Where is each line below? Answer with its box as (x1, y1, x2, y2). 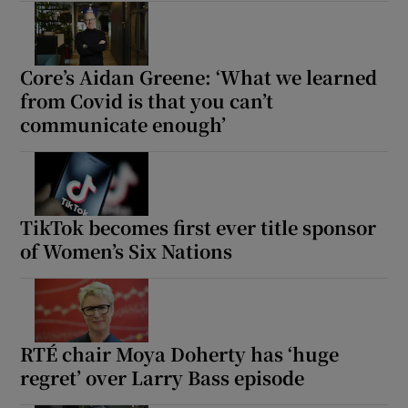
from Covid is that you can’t (20, 87, 274, 114)
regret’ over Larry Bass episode (20, 363, 305, 391)
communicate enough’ (20, 110, 227, 138)
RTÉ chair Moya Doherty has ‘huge (20, 340, 340, 367)
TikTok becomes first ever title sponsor (20, 213, 377, 240)
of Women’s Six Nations (20, 237, 233, 264)
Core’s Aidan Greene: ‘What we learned (20, 63, 378, 90)
